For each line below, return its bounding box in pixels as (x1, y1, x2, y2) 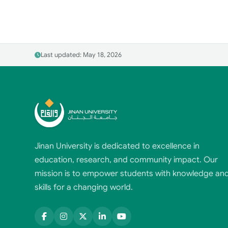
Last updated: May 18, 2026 (41, 51, 122, 60)
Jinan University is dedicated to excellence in (35, 141, 199, 152)
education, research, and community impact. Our (35, 155, 218, 165)
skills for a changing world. (35, 182, 133, 193)
